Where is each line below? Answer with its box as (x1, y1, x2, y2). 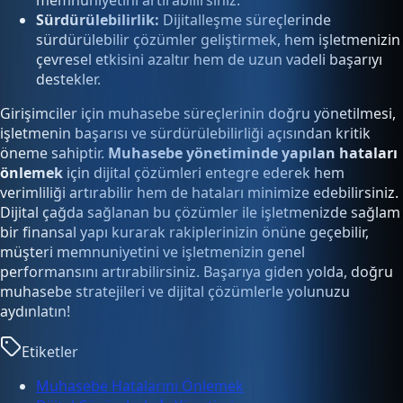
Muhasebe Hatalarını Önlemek (36, 375, 244, 396)
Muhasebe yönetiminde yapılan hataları (108, 142, 398, 163)
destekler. (36, 68, 101, 89)
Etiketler (22, 341, 78, 362)
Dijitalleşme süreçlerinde (159, 9, 331, 30)
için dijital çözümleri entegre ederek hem (63, 162, 345, 183)
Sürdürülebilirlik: (36, 9, 159, 30)
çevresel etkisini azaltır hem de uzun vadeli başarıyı (36, 49, 382, 69)
